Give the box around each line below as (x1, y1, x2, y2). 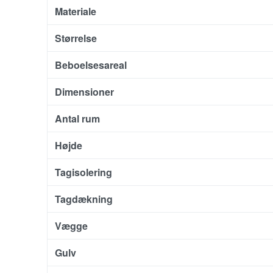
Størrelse (55, 30, 97, 45)
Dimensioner (55, 84, 114, 99)
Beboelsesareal (55, 57, 127, 72)
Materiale (55, 4, 96, 18)
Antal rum (55, 111, 100, 126)
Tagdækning (55, 191, 113, 206)
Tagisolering (55, 165, 112, 179)
